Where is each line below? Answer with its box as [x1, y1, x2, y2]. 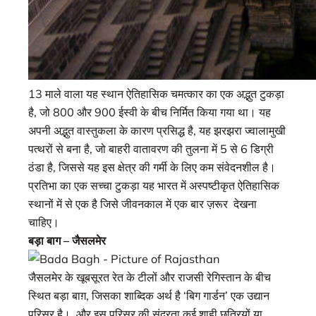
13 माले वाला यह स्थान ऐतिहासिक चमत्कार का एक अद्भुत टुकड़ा [28, 86, 284, 101]
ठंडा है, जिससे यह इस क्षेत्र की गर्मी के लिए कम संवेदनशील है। [28, 159, 276, 174]
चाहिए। [28, 214, 59, 229]
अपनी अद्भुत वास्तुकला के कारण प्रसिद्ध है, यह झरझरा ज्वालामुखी [28, 123, 286, 138]
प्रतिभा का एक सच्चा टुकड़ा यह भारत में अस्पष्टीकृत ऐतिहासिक [28, 178, 279, 193]
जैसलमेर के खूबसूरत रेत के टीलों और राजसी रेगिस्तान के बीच [28, 269, 271, 284]
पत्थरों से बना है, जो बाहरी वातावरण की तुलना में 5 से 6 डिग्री [28, 141, 274, 156]
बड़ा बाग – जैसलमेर [28, 233, 109, 248]
